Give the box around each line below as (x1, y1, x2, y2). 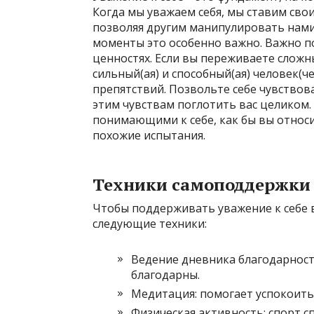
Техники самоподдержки (93, 173, 310, 196)
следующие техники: (93, 216, 207, 231)
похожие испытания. (93, 128, 205, 143)
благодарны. (131, 267, 200, 282)
